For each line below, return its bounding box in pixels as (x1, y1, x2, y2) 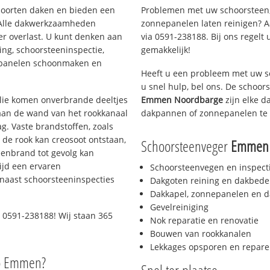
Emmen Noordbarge (141, 93, 223, 105)
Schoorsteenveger (141, 136, 231, 157)
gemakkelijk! (141, 43, 190, 55)
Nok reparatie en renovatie (150, 215, 259, 227)
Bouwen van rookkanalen (150, 228, 251, 240)
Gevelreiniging (150, 201, 209, 213)
